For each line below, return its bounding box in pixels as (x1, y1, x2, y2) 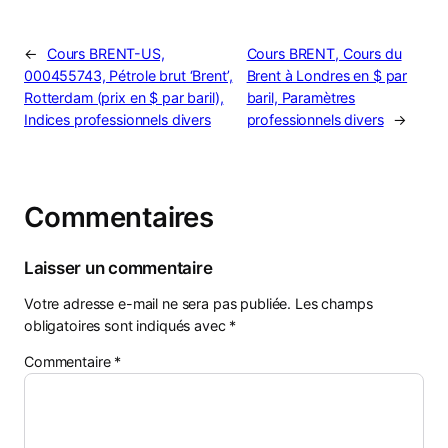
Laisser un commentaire (24, 257, 213, 278)
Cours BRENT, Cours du (246, 44, 402, 62)
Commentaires (24, 199, 214, 234)
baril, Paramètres (246, 88, 356, 106)
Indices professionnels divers (24, 110, 211, 128)
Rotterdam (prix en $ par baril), (24, 88, 224, 106)
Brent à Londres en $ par (246, 66, 408, 84)
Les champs (295, 295, 373, 313)
